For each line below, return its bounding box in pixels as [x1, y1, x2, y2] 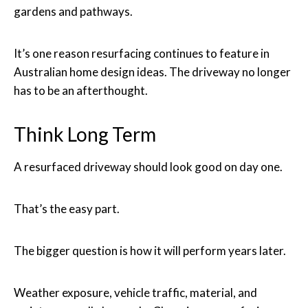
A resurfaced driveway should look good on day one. [14, 159, 283, 174]
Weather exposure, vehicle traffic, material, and [14, 285, 257, 300]
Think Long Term [14, 122, 156, 146]
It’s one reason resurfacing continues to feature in [14, 45, 269, 60]
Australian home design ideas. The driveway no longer [14, 64, 291, 79]
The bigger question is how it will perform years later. [14, 243, 286, 258]
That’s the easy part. [14, 201, 120, 216]
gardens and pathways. [14, 3, 133, 19]
